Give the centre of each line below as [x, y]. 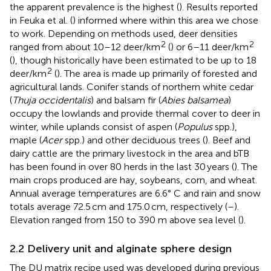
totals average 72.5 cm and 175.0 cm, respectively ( [119, 206]
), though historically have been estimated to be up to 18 [134, 60]
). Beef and [228, 140]
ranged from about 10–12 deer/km [85, 47]
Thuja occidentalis [51, 100]
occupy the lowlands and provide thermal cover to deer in [135, 113]
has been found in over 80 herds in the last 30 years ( [122, 166]
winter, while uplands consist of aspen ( [93, 126]
